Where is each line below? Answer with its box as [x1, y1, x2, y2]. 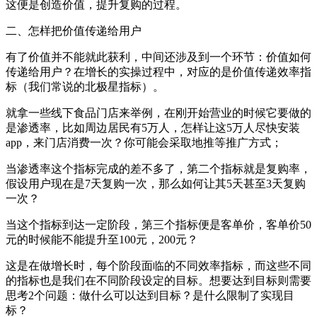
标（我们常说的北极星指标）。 [6, 81, 164, 93]
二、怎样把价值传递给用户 [6, 25, 142, 38]
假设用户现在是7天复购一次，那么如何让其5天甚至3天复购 [6, 178, 306, 190]
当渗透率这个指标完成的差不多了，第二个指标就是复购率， [6, 163, 311, 175]
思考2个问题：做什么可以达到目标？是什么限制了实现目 [6, 289, 294, 302]
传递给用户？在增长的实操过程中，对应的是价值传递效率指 [6, 66, 311, 79]
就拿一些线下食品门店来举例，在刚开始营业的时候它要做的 [6, 107, 311, 120]
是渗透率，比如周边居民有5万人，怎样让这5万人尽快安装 [6, 122, 300, 134]
